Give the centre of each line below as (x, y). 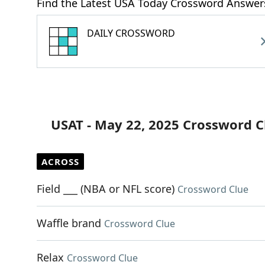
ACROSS (60, 161)
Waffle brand (69, 223)
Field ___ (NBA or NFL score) (106, 189)
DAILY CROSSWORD (131, 33)
